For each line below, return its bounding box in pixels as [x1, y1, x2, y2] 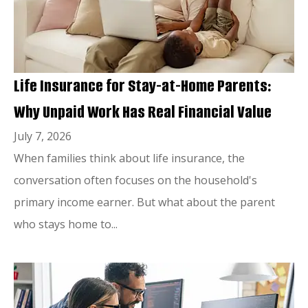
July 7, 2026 [14, 128, 71, 144]
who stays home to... [14, 216, 118, 232]
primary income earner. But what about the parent [14, 194, 275, 210]
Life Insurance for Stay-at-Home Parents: [14, 74, 272, 97]
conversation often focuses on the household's [14, 172, 257, 188]
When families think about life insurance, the [14, 150, 245, 166]
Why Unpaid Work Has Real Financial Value [14, 100, 272, 123]
